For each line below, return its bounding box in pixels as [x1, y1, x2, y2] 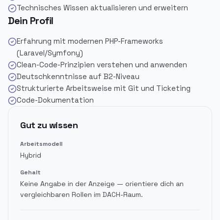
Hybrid [20, 151, 41, 160]
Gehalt [20, 168, 41, 176]
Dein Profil [8, 14, 54, 27]
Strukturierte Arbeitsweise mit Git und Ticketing [17, 83, 191, 93]
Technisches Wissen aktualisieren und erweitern [17, 3, 188, 12]
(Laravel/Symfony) [17, 48, 83, 57]
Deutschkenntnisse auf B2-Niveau [17, 72, 139, 81]
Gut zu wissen [20, 119, 78, 131]
